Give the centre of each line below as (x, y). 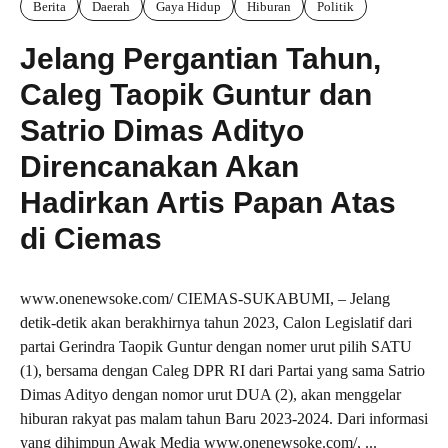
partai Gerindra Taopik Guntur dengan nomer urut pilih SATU (216, 347)
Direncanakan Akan (159, 167)
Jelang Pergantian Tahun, (200, 59)
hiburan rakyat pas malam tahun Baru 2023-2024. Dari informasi (224, 419)
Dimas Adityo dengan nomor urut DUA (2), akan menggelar (210, 395)
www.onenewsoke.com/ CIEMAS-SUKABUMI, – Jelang (205, 299)
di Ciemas (91, 239)
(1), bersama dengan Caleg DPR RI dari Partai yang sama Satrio (222, 371)
